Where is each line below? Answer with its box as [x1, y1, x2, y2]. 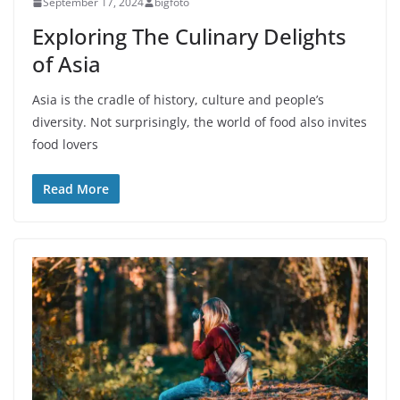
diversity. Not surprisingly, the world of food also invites [32, 113, 367, 131]
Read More [43, 180, 109, 198]
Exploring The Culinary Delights [32, 21, 346, 52]
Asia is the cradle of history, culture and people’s [32, 91, 324, 109]
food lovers [32, 136, 98, 154]
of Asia [32, 49, 101, 79]
